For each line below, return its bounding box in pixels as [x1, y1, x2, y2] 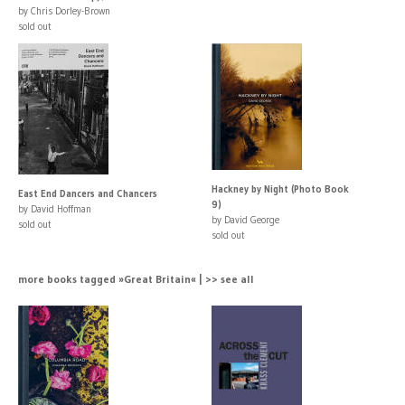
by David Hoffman [18, 202, 91, 215]
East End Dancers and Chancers [18, 186, 157, 200]
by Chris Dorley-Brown [18, 4, 110, 17]
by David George [212, 212, 279, 226]
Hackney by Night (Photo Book [212, 182, 349, 195]
